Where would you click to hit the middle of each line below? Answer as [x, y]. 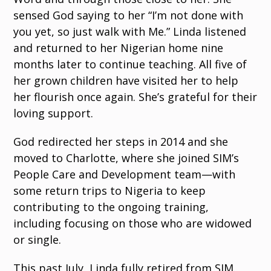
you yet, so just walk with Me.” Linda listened [130, 31]
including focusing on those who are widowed [133, 223]
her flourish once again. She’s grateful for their [135, 96]
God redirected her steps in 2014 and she [121, 141]
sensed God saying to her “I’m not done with [129, 15]
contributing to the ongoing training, [111, 207]
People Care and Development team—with [125, 174]
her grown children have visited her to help [126, 80]
